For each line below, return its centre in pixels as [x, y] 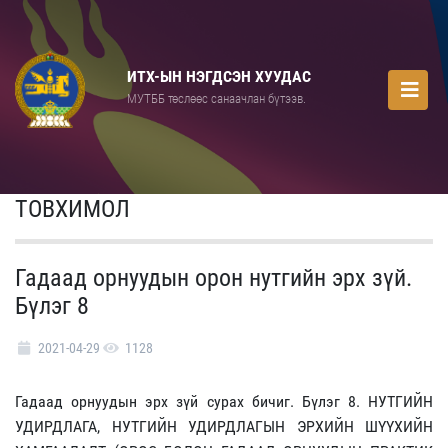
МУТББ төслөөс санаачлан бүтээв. [216, 98]
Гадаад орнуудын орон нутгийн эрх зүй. [213, 277]
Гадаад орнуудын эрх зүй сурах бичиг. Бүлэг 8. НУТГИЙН [224, 401]
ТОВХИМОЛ [72, 208]
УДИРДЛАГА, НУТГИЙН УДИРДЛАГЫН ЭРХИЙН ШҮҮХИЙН [224, 426]
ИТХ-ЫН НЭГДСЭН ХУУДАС [219, 76]
